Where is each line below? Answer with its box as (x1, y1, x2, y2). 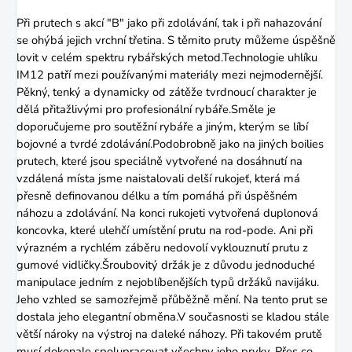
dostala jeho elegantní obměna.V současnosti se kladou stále (16, 309, 329, 325)
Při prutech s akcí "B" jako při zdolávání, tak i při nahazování (16, 15, 321, 31)
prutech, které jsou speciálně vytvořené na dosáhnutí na (16, 153, 302, 170)
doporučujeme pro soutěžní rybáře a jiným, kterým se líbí (16, 119, 308, 135)
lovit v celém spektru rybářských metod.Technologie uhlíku (16, 49, 317, 66)
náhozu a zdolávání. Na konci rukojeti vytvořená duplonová (16, 205, 318, 222)
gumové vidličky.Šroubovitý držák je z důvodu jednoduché (16, 257, 315, 273)
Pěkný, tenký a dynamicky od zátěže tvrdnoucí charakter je (16, 84, 317, 101)
